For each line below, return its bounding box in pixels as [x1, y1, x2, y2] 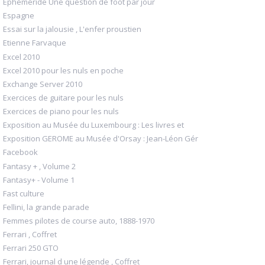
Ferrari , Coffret [3, 229, 57, 240]
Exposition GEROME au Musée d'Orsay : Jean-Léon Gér [3, 133, 198, 144]
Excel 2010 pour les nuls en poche [3, 64, 124, 76]
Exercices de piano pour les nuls [3, 106, 119, 117]
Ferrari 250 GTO [3, 243, 59, 254]
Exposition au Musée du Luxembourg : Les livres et [3, 119, 184, 131]
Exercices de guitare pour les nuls [3, 92, 124, 103]
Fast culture [3, 188, 44, 199]
